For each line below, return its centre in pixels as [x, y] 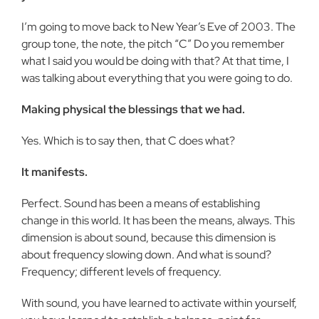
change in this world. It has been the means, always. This [158, 220]
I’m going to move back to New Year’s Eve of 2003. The [158, 27]
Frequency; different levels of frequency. [121, 272]
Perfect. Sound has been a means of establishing [141, 203]
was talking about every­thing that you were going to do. [157, 78]
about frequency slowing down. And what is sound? [146, 255]
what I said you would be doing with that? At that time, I [155, 61]
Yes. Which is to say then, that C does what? [128, 141]
